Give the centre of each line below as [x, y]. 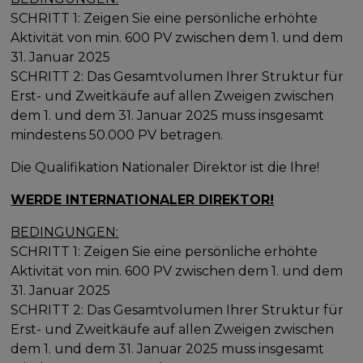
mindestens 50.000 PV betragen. [117, 135]
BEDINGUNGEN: [65, 232]
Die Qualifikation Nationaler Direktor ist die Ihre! [165, 167]
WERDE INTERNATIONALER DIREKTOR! [143, 199]
